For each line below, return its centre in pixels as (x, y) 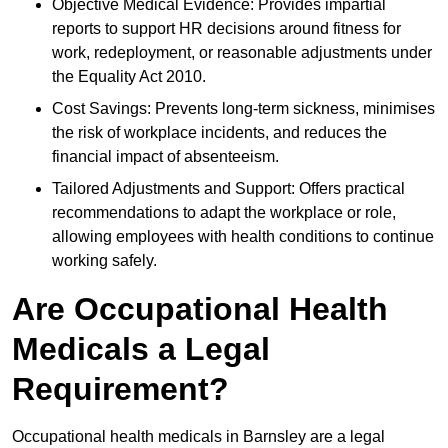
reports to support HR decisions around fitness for (226, 29)
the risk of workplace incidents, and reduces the (219, 133)
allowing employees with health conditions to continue (243, 237)
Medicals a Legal (141, 349)
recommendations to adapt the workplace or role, (224, 213)
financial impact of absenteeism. (165, 157)
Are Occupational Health (200, 309)
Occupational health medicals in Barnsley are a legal (198, 437)
